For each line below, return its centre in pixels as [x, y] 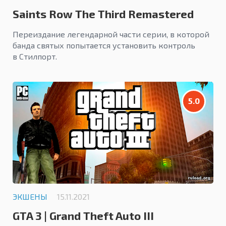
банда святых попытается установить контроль [104, 45]
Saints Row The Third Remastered [103, 14]
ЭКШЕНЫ [30, 197]
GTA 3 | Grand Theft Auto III [83, 216]
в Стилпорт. [35, 56]
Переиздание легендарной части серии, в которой [111, 34]
